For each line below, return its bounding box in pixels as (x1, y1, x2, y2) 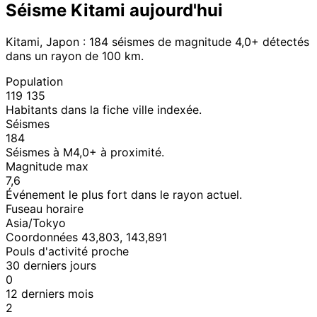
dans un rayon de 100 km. (6, 48, 144, 63)
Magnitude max (6, 158, 88, 173)
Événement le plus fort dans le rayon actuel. (6, 187, 242, 202)
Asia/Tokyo (6, 215, 66, 230)
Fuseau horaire (6, 201, 83, 216)
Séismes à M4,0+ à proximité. (6, 144, 164, 159)
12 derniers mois (6, 286, 93, 301)
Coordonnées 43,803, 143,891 (6, 229, 167, 244)
